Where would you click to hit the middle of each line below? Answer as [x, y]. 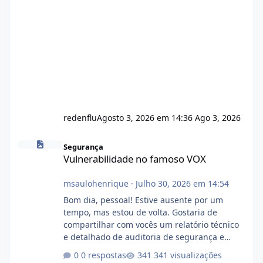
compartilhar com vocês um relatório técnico [151, 224]
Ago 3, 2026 [218, 117]
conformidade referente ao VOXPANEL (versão [153, 249]
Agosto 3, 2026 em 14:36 [146, 117]
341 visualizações [188, 255]
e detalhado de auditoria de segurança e [144, 237]
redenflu [80, 117]
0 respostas [103, 255]
